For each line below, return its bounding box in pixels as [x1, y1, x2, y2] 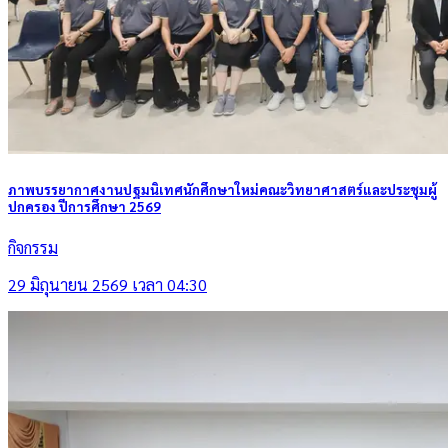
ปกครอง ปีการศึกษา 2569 [8, 197, 161, 215]
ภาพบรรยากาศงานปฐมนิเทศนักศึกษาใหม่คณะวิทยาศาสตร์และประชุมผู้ [8, 180, 437, 198]
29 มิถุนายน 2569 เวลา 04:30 [8, 273, 207, 295]
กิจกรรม [8, 236, 58, 258]
